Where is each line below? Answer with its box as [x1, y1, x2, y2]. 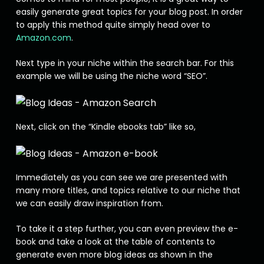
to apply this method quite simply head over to [15, 19, 210, 31]
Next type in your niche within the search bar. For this [15, 57, 234, 69]
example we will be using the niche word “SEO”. [15, 70, 207, 82]
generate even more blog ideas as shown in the [15, 249, 213, 260]
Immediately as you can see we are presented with [15, 171, 227, 183]
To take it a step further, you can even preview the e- [15, 223, 238, 235]
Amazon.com [15, 32, 71, 44]
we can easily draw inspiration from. [15, 197, 166, 209]
